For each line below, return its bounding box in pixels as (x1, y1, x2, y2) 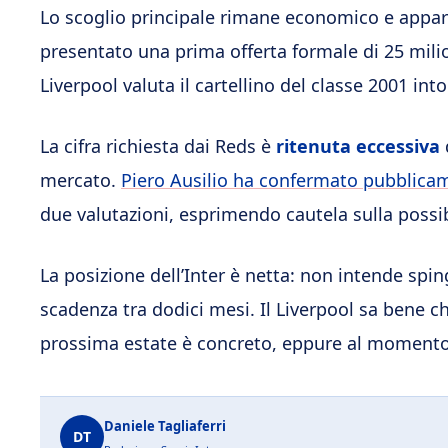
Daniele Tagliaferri (104, 416, 226, 435)
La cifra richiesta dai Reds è (40, 133, 276, 158)
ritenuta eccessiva (276, 133, 440, 158)
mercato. (40, 167, 121, 192)
